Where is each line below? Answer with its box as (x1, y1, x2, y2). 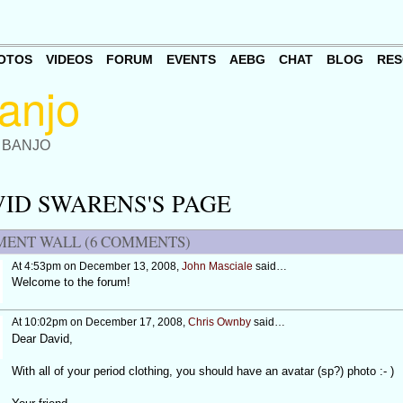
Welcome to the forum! (11, 275, 130, 290)
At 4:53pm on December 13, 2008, (11, 260, 182, 273)
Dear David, (11, 331, 73, 345)
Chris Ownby (187, 316, 251, 329)
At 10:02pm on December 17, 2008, (11, 316, 188, 329)
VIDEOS (45, 52, 93, 67)
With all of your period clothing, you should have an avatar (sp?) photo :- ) (11, 363, 394, 378)
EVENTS (166, 52, 216, 67)
